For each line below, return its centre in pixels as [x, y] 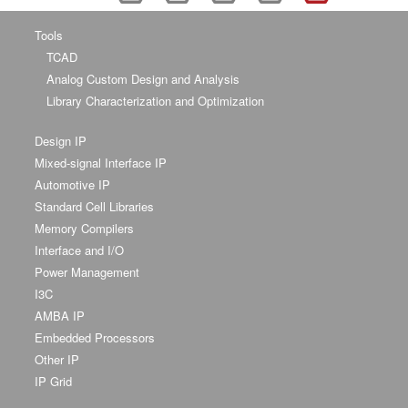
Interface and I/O [79, 250]
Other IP [56, 359]
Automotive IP [72, 184]
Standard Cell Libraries [94, 206]
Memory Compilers [84, 228]
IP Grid [53, 381]
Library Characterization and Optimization [155, 100]
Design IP [60, 140]
